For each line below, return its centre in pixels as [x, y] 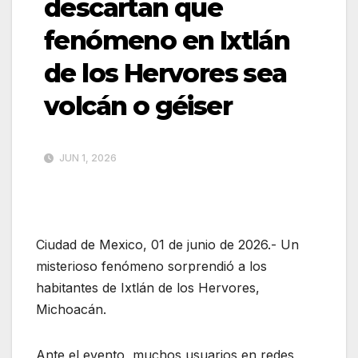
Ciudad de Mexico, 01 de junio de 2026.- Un [167, 244]
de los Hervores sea [165, 73]
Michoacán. [71, 309]
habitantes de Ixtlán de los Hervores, [148, 287]
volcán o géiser [138, 105]
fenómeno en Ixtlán [167, 40]
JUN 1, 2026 [87, 157]
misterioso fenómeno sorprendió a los [151, 266]
